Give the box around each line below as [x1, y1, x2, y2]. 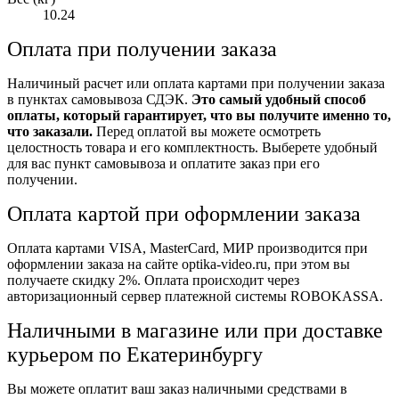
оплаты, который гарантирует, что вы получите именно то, [7, 107, 391, 123]
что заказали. [7, 123, 93, 139]
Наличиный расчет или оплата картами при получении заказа [7, 75, 385, 91]
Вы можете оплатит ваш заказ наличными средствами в [7, 380, 347, 396]
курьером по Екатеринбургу [7, 342, 263, 366]
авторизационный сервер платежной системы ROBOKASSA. [7, 288, 383, 304]
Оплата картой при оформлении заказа [7, 201, 361, 225]
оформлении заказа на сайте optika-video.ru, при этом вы [7, 256, 350, 272]
